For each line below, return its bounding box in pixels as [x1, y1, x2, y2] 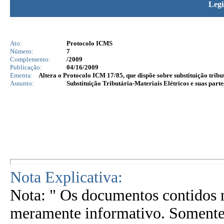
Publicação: [10, 63, 42, 71]
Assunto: [10, 79, 34, 87]
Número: [10, 47, 33, 55]
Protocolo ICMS [66, 39, 112, 47]
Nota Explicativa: [10, 168, 122, 186]
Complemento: [10, 55, 50, 63]
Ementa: [10, 71, 32, 79]
